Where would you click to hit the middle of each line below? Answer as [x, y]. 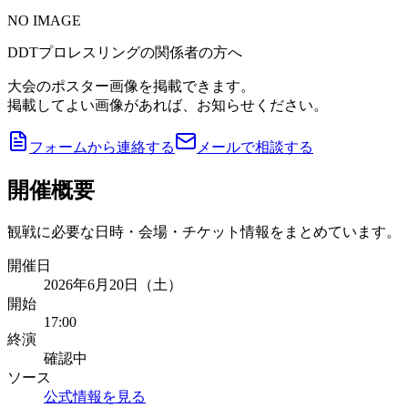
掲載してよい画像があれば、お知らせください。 [168, 105]
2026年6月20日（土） [113, 284]
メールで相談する [255, 147]
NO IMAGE [44, 20]
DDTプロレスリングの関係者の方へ [125, 52]
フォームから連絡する [102, 147]
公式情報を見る [95, 396]
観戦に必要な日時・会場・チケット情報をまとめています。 [204, 231]
